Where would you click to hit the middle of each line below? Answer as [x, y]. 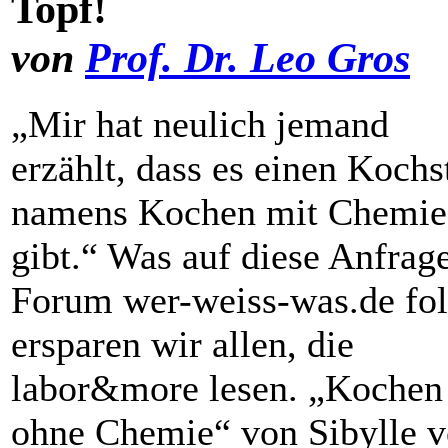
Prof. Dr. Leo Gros [247, 57]
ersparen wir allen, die [182, 343]
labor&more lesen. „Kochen [227, 387]
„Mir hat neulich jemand [200, 123]
